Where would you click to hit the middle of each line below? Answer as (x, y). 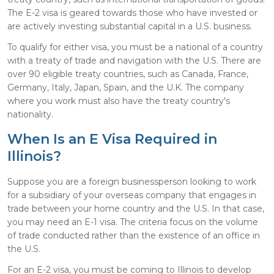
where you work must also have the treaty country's (119, 101)
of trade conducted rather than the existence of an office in (134, 235)
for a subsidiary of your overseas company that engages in (132, 195)
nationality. (30, 114)
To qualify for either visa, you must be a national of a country (135, 47)
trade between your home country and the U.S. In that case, (136, 208)
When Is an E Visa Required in (112, 139)
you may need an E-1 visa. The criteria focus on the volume (133, 222)
